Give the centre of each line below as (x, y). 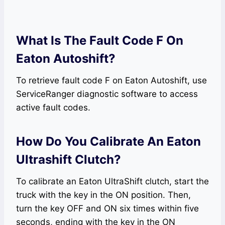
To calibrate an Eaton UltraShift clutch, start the (113, 182)
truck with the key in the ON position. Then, (103, 195)
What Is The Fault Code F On (100, 41)
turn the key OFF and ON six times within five (107, 209)
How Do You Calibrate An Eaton (108, 142)
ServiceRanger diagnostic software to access (107, 94)
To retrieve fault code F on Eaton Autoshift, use (111, 81)
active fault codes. (53, 108)
